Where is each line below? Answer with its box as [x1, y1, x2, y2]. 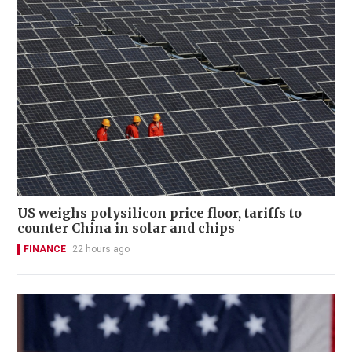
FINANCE [24, 244, 66, 255]
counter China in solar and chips [17, 220, 235, 236]
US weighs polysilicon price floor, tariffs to [17, 205, 302, 222]
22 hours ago [72, 244, 130, 255]
